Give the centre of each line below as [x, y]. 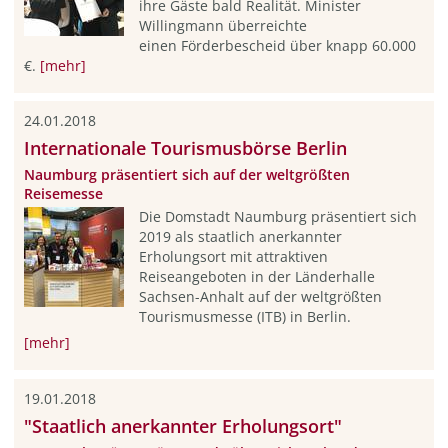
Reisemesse [63, 194]
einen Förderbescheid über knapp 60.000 [277, 45]
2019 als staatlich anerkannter [240, 236]
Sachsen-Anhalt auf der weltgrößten [260, 296]
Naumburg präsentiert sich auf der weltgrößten [186, 175]
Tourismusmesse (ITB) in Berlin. [244, 316]
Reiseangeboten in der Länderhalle [256, 276]
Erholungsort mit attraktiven [233, 256]
